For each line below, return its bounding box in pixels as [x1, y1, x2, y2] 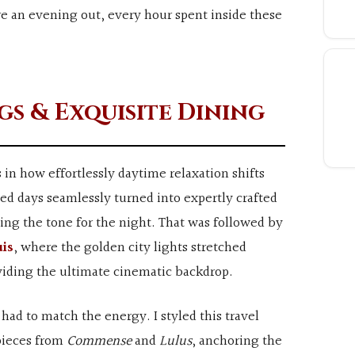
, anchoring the [191, 330, 282, 353]
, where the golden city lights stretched [13, 236, 246, 259]
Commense [66, 330, 132, 353]
